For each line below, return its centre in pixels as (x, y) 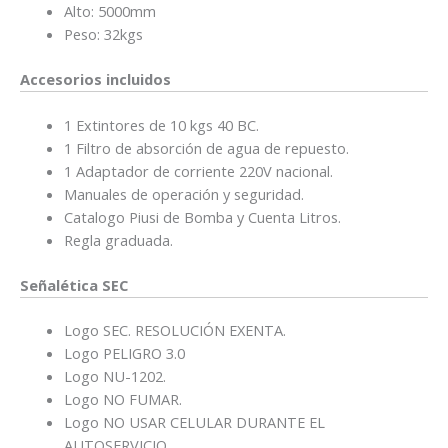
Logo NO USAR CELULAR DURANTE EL (194, 422)
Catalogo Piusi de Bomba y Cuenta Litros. (202, 216)
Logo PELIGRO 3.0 (124, 353)
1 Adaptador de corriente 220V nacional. (198, 170)
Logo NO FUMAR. (122, 399)
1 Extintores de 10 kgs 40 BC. (161, 124)
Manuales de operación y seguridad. (183, 193)
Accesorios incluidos (95, 78)
